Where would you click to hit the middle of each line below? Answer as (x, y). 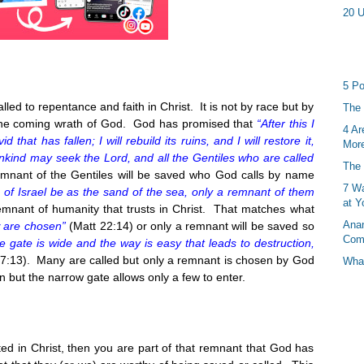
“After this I (284, 123)
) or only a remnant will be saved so (221, 225)
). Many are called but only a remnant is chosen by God (168, 260)
